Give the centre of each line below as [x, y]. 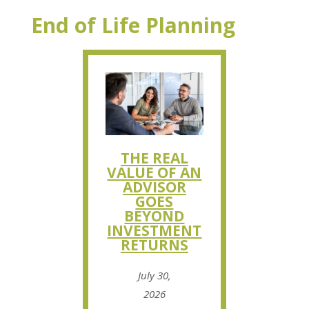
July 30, [154, 276]
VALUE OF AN [154, 173]
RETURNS [154, 245]
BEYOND [154, 216]
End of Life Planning [133, 26]
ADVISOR [154, 187]
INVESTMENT [154, 231]
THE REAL [154, 158]
